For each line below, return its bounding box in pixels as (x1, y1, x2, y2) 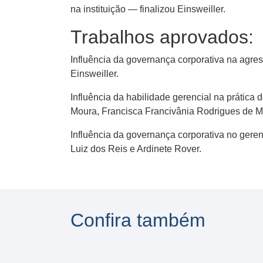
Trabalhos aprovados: (70, 26, 254, 48)
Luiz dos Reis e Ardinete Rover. (70, 144, 201, 154)
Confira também (70, 210, 205, 231)
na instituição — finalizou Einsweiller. (70, 4, 225, 15)
